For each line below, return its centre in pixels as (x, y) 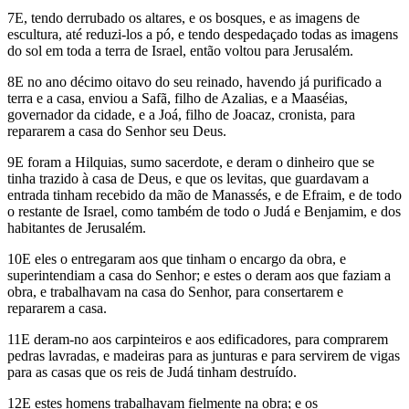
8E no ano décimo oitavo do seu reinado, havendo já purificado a (194, 81)
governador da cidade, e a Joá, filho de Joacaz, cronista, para (181, 114)
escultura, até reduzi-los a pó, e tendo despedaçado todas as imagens (203, 34)
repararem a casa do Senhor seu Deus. (117, 131)
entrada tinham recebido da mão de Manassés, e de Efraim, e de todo (204, 194)
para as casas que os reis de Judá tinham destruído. (152, 372)
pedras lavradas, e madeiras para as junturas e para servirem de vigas (204, 355)
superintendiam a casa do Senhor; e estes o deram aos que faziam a (199, 275)
